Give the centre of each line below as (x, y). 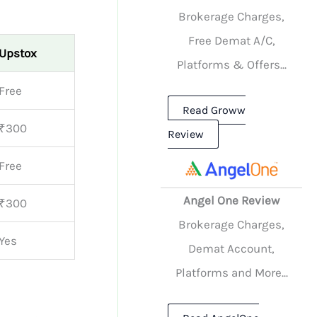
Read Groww (214, 110)
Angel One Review (232, 200)
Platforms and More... (231, 272)
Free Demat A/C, (231, 41)
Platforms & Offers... (231, 65)
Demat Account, (232, 248)
